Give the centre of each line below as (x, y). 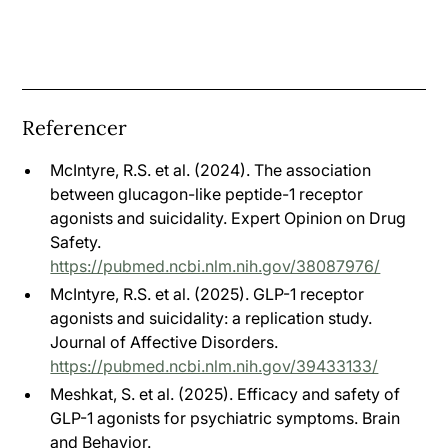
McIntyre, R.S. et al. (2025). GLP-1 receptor (207, 293)
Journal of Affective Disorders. (164, 341)
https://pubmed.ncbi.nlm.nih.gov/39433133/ (214, 365)
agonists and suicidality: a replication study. (211, 317)
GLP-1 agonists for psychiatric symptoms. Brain (225, 417)
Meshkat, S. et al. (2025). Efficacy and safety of (225, 393)
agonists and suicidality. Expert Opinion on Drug (228, 217)
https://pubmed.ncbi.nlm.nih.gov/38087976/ (215, 265)
